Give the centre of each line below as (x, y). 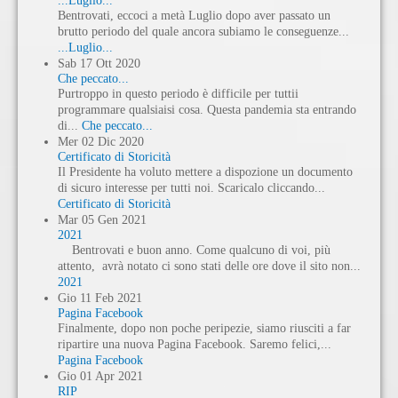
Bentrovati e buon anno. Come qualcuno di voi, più (194, 250)
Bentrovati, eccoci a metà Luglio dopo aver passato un (194, 15)
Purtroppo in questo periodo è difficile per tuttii (178, 93)
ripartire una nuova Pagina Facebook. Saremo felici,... (195, 344)
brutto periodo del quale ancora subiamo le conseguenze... (203, 31)
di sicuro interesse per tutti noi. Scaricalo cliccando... (191, 187)
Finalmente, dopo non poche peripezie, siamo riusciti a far (204, 328)
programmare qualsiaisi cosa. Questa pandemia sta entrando (207, 109)
